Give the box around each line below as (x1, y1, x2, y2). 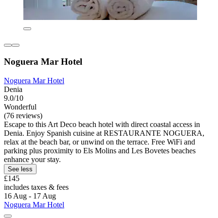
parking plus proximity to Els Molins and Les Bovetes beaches (4, 146, 196, 155)
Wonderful (4, 102, 36, 111)
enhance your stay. (4, 155, 61, 163)
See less (8, 165, 33, 173)
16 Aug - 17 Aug (4, 191, 56, 200)
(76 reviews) (4, 111, 42, 120)
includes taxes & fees (4, 182, 69, 191)
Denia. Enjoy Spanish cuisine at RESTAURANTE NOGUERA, (4, 128, 204, 137)
